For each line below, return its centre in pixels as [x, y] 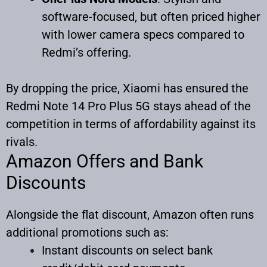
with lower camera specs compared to [143, 34]
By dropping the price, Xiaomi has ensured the [127, 88]
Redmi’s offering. [86, 52]
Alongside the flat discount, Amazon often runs [130, 214]
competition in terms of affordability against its [131, 124]
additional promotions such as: [87, 232]
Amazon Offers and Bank [105, 161]
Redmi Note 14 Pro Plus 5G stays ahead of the [128, 106]
